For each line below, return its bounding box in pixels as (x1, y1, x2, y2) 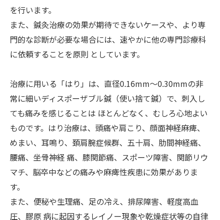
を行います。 (10, 4, 56, 16)
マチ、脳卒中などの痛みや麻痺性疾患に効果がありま (10, 166, 198, 178)
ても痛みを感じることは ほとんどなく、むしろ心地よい (10, 107, 208, 119)
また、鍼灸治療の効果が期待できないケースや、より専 (10, 19, 206, 30)
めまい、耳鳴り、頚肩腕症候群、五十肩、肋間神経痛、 (10, 137, 206, 148)
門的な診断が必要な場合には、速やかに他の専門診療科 (10, 33, 206, 45)
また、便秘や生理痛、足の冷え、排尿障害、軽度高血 (10, 195, 198, 207)
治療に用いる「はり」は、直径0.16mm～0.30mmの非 (10, 78, 203, 89)
